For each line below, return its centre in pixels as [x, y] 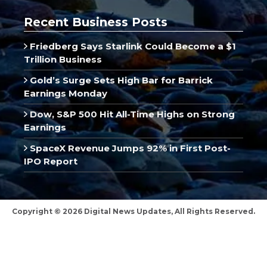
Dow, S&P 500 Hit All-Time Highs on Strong [131, 114]
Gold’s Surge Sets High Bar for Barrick [120, 80]
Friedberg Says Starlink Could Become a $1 [131, 46]
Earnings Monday [66, 93]
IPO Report [51, 161]
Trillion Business [63, 59]
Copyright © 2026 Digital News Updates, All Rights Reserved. [133, 211]
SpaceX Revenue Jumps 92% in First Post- [129, 148]
